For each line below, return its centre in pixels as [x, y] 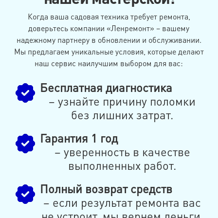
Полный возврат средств [106, 189]
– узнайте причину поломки [122, 101]
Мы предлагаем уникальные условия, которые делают [109, 52]
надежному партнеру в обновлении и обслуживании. [109, 40]
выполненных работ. [122, 165]
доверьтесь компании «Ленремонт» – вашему [109, 28]
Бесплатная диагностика [106, 88]
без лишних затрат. [122, 115]
